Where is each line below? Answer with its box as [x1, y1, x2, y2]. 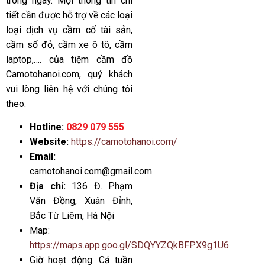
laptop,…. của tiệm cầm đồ [6, 54, 132, 66]
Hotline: [30, 121, 64, 133]
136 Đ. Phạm [72, 180, 132, 192]
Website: [30, 136, 69, 148]
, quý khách [79, 69, 132, 80]
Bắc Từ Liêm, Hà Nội [30, 210, 114, 222]
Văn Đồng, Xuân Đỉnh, [30, 195, 132, 207]
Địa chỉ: [30, 180, 66, 192]
